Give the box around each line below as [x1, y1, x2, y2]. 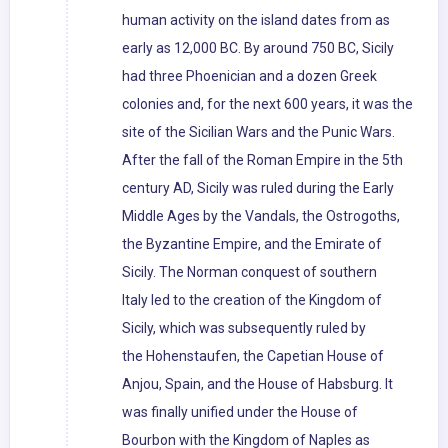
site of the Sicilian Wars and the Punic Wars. [122, 124, 395, 141]
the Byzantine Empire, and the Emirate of [122, 236, 382, 253]
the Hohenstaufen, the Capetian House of [122, 348, 384, 365]
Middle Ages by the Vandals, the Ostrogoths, [122, 208, 400, 225]
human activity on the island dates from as [122, 12, 390, 29]
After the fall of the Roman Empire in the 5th [122, 152, 403, 169]
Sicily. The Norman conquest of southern [122, 264, 377, 281]
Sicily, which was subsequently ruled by [122, 320, 366, 337]
